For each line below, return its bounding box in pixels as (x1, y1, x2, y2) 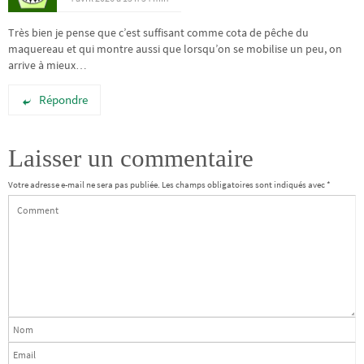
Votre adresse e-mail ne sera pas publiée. (8, 179, 160, 191)
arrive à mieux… (8, 58, 87, 72)
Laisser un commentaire (8, 144, 253, 173)
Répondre (39, 92, 88, 108)
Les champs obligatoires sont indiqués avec (162, 179, 327, 191)
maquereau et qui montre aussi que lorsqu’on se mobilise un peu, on (8, 41, 342, 56)
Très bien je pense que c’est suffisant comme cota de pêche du (8, 25, 309, 40)
